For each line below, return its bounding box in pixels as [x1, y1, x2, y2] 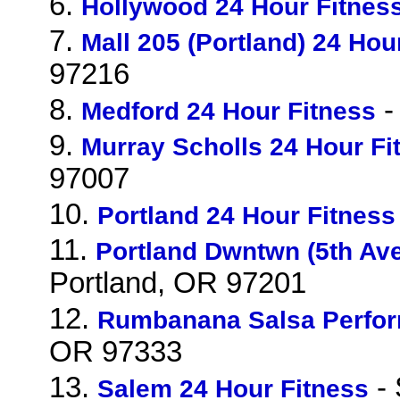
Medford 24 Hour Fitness [81, 96, 376, 125]
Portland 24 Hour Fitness [97, 201, 396, 229]
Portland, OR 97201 [49, 266, 306, 299]
